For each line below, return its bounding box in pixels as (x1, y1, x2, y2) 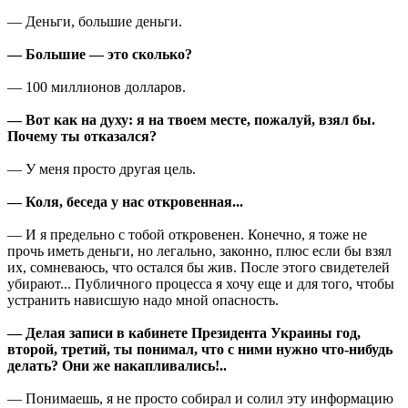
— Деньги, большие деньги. (7, 13, 182, 29)
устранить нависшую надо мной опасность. (7, 291, 279, 308)
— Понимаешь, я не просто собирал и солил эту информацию (7, 390, 393, 406)
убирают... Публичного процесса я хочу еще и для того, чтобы (7, 275, 394, 291)
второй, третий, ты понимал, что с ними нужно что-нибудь (7, 341, 393, 357)
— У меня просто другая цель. (7, 160, 196, 177)
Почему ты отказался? (7, 127, 157, 144)
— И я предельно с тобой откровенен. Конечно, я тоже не (7, 226, 367, 242)
